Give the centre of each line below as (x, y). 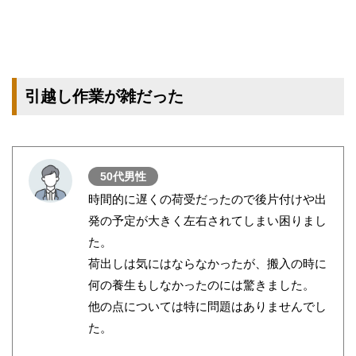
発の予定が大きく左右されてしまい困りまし (207, 221)
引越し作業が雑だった (104, 96)
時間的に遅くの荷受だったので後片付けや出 (207, 199)
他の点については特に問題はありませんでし (207, 307)
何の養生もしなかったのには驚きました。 (201, 285)
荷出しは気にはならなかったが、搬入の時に (207, 264)
